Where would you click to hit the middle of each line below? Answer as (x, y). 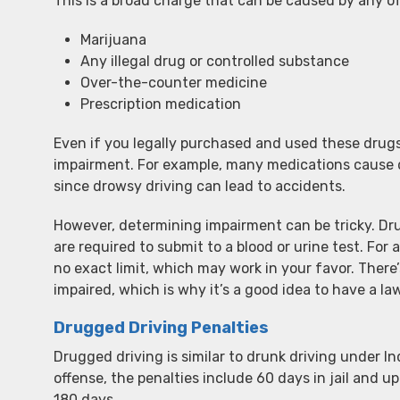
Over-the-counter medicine (174, 83)
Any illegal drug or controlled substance (215, 61)
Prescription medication (161, 104)
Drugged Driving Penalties (161, 328)
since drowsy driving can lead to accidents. (200, 186)
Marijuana (113, 40)
